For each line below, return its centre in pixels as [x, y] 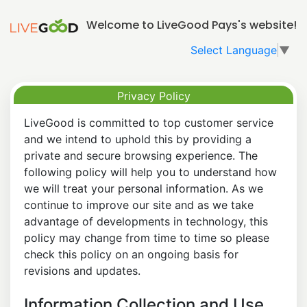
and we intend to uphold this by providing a [138, 139]
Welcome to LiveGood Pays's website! [192, 25]
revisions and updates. [82, 270]
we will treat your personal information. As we [144, 188]
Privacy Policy [153, 96]
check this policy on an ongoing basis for [131, 254]
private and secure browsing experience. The [141, 155]
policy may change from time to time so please [147, 237]
